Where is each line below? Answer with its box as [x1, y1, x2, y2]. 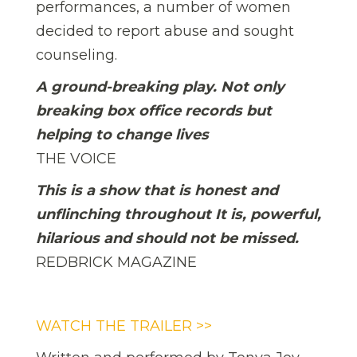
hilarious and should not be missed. [36, 229, 299, 248]
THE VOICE [36, 150, 116, 168]
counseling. [36, 46, 117, 65]
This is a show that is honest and [36, 182, 278, 200]
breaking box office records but [36, 102, 272, 120]
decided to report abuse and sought [36, 22, 294, 41]
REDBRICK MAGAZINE [36, 253, 197, 272]
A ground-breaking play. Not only [36, 78, 284, 96]
